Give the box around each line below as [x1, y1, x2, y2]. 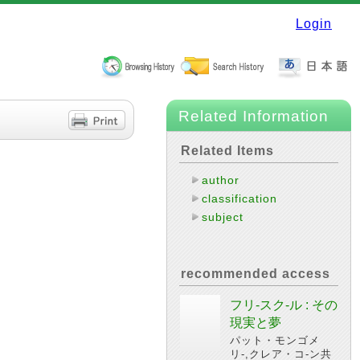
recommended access [181, 267, 330, 280]
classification [202, 192, 278, 205]
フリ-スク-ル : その [230, 298, 337, 312]
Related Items [181, 144, 274, 157]
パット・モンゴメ [230, 334, 320, 346]
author [202, 174, 240, 186]
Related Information [178, 108, 329, 125]
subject [202, 211, 244, 223]
